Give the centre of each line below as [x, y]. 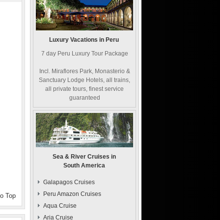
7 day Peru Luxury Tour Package [84, 54]
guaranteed [84, 98]
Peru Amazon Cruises [72, 194]
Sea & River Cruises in [84, 157]
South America [84, 165]
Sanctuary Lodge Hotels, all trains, [84, 80]
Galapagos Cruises [69, 182]
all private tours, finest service [84, 89]
